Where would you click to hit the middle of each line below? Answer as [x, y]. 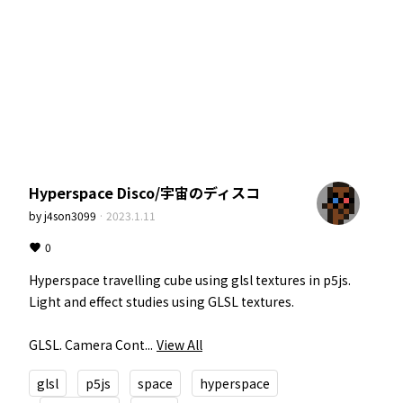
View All [179, 345]
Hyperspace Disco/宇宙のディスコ [144, 193]
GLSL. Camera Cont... [91, 345]
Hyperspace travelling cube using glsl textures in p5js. [190, 280]
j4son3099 [70, 215]
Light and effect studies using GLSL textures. [161, 301]
